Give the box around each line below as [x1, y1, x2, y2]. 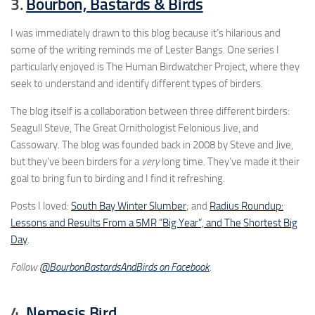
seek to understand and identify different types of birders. [11, 77, 263, 90]
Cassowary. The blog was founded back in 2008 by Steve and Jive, [11, 138, 293, 151]
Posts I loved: [11, 199, 71, 212]
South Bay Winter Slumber [71, 199, 186, 212]
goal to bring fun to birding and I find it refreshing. [11, 172, 225, 185]
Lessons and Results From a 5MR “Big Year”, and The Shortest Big [11, 216, 297, 229]
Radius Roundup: [210, 199, 283, 212]
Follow [11, 260, 39, 274]
